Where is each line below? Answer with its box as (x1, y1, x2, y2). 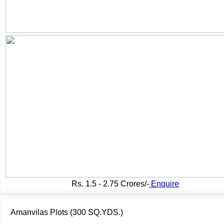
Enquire (149, 179, 179, 188)
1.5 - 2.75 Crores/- (83, 179, 149, 188)
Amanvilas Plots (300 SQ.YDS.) (10, 207, 123, 216)
